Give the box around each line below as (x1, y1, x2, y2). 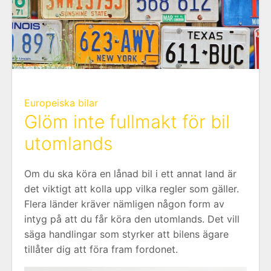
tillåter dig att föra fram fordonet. (24, 243, 178, 256)
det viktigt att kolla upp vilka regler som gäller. (24, 183, 239, 195)
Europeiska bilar (24, 97, 98, 109)
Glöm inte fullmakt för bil (24, 111, 230, 133)
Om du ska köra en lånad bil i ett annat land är (24, 168, 237, 180)
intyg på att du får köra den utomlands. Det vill (24, 213, 240, 226)
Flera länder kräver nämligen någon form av (24, 198, 224, 211)
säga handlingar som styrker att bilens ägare (24, 228, 229, 241)
